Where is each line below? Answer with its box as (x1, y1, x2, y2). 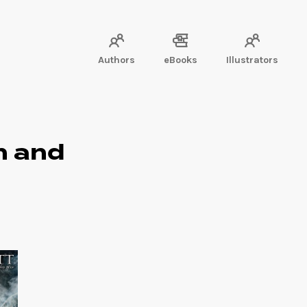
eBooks (164, 53, 197, 66)
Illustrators (226, 53, 278, 66)
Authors (98, 53, 135, 66)
